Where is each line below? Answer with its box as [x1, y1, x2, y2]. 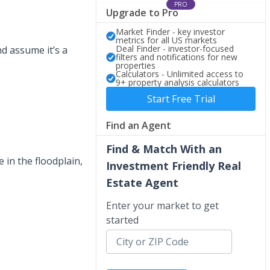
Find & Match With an [106, 141, 222, 156]
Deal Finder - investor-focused [116, 42, 234, 54]
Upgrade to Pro [106, 5, 178, 19]
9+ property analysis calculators [116, 76, 239, 88]
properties [116, 59, 155, 71]
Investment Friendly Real [106, 158, 241, 173]
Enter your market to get [106, 198, 219, 212]
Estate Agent [106, 175, 178, 190]
